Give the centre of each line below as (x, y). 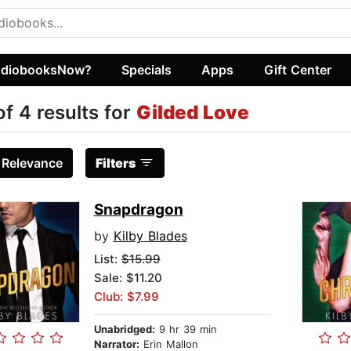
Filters (115, 163)
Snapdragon (138, 210)
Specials (147, 69)
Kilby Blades (150, 236)
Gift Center (297, 69)
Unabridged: (124, 329)
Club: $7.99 (126, 297)
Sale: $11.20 (128, 278)
